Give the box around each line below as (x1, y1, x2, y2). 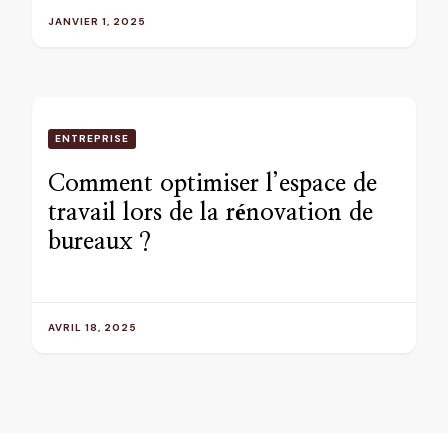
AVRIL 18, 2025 (48, 321, 137, 335)
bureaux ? (48, 230, 151, 255)
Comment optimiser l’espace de (48, 172, 377, 197)
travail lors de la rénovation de (48, 201, 373, 226)
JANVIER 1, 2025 (48, 15, 146, 29)
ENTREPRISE (55, 132, 129, 146)
